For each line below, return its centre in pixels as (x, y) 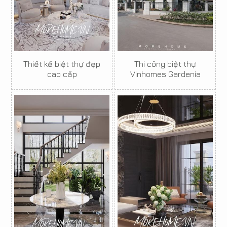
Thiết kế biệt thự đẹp (62, 64)
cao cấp (62, 74)
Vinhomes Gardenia (165, 74)
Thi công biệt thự (165, 64)
